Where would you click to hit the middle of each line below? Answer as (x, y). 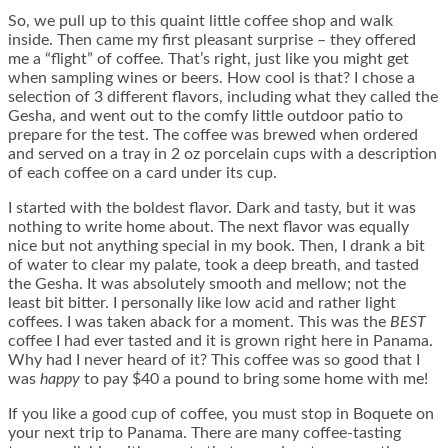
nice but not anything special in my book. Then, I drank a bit (216, 246)
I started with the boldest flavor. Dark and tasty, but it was (212, 208)
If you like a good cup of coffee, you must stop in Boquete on (221, 414)
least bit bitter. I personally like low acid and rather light (202, 303)
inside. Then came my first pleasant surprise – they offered (212, 40)
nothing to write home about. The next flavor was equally (208, 227)
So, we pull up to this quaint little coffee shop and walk (200, 21)
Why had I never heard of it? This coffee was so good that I (214, 360)
